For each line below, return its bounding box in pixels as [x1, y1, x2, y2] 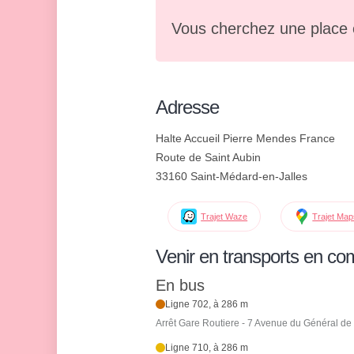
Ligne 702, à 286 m [165, 299, 249, 311]
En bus [156, 277, 205, 295]
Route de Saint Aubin [156, 151, 261, 164]
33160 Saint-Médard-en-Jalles [156, 170, 307, 183]
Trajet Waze [201, 212, 248, 221]
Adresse [156, 96, 219, 118]
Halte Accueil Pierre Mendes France [156, 132, 335, 145]
